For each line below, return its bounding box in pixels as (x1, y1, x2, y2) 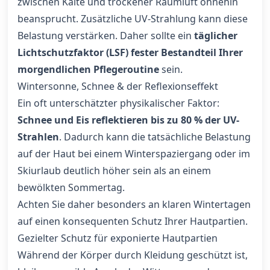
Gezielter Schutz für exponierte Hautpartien (17, 231, 218, 245)
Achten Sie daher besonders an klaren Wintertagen (17, 198, 251, 211)
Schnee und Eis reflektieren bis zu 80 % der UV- (17, 113, 239, 127)
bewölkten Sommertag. (17, 181, 125, 194)
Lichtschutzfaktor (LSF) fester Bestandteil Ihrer (17, 46, 243, 59)
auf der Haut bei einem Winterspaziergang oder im (17, 147, 250, 160)
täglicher (194, 29, 237, 42)
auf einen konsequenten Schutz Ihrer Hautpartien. (17, 215, 248, 228)
